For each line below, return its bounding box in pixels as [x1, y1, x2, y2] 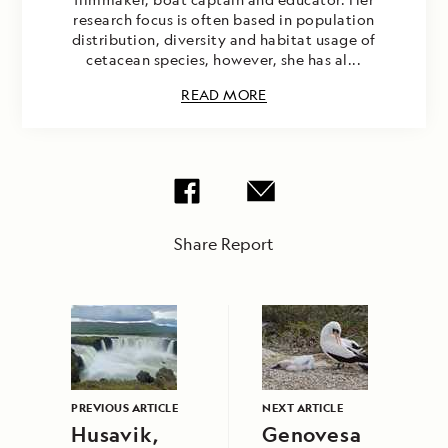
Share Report [174, 233, 274, 256]
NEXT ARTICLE [262, 400, 343, 416]
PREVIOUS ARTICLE [71, 400, 178, 416]
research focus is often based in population [73, 10, 375, 30]
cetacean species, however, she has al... [86, 50, 362, 70]
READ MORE [181, 85, 267, 105]
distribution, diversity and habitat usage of [71, 30, 376, 50]
